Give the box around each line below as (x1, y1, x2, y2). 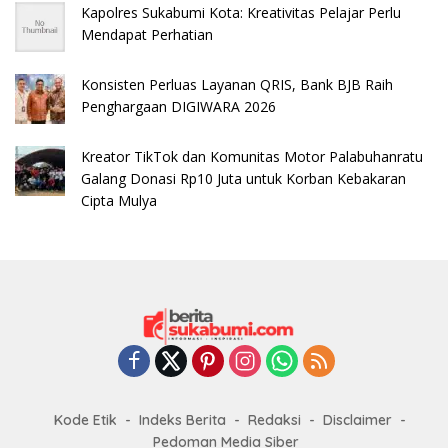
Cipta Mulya (81, 190, 157, 210)
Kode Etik (54, 410, 117, 429)
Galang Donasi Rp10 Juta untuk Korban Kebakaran (81, 168, 406, 188)
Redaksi (248, 410, 301, 429)
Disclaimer (323, 410, 392, 429)
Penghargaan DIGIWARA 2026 (81, 96, 276, 116)
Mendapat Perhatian (81, 24, 213, 44)
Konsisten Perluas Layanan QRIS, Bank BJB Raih (81, 74, 393, 94)
